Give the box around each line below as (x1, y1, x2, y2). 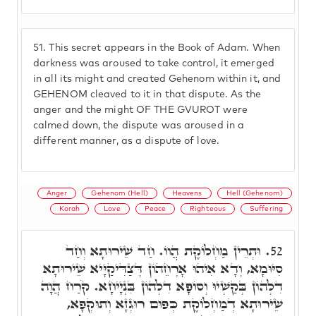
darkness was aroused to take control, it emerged (33, 59, 274, 68)
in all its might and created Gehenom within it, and (33, 74, 281, 84)
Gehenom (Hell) (91, 189, 148, 197)
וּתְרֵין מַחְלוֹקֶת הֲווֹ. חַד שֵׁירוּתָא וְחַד (65, 241, 266, 260)
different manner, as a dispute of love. (33, 136, 219, 146)
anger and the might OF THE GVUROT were (33, 105, 248, 115)
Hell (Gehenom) (226, 189, 283, 197)
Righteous (190, 205, 226, 212)
